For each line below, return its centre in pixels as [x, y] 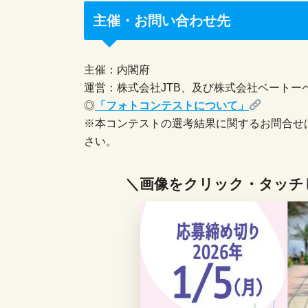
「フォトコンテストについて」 [172, 105]
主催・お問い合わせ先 [161, 20]
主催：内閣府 [117, 69]
